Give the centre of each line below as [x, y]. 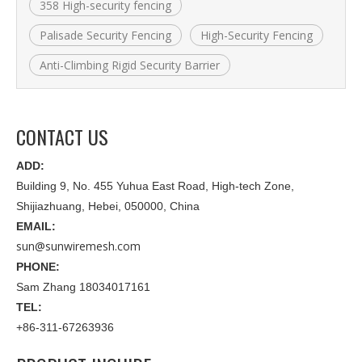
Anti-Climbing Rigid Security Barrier [130, 65]
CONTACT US [62, 136]
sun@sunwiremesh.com [78, 246]
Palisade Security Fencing [105, 35]
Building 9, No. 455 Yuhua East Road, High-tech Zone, [155, 185]
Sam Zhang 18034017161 [83, 286]
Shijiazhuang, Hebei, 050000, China [108, 206]
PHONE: [40, 266]
